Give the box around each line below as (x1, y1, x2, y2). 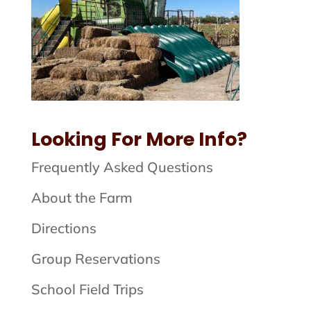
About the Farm (31, 189, 133, 207)
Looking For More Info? (31, 126, 247, 153)
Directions (31, 219, 96, 237)
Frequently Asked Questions (31, 158, 213, 176)
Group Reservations (31, 250, 160, 268)
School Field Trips (31, 280, 144, 299)
